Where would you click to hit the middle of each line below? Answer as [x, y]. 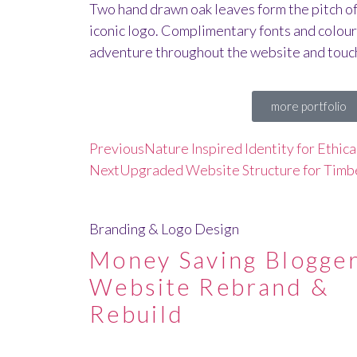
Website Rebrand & [210, 286]
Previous [117, 148]
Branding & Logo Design [164, 229]
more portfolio [308, 106]
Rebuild [137, 314]
